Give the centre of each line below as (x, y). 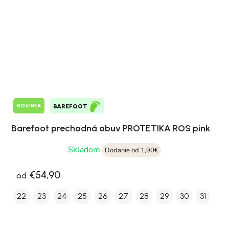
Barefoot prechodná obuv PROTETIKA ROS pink (111, 128)
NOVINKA (29, 106)
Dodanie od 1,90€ (132, 150)
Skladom (85, 150)
